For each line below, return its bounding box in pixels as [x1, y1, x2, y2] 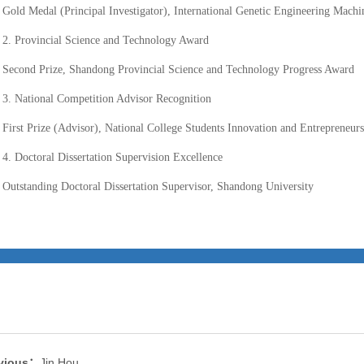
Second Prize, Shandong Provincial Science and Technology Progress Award [2, 63, 354, 76]
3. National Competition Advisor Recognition [2, 93, 211, 105]
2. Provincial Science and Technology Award [2, 34, 209, 46]
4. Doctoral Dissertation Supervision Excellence [2, 151, 223, 163]
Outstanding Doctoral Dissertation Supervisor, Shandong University [2, 180, 314, 193]
